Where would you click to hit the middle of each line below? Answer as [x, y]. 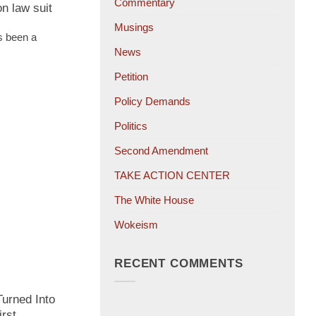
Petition [131, 76]
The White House [154, 200]
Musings [134, 27]
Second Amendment [161, 150]
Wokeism [136, 224]
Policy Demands [152, 101]
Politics [131, 126]
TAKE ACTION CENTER [172, 175]
